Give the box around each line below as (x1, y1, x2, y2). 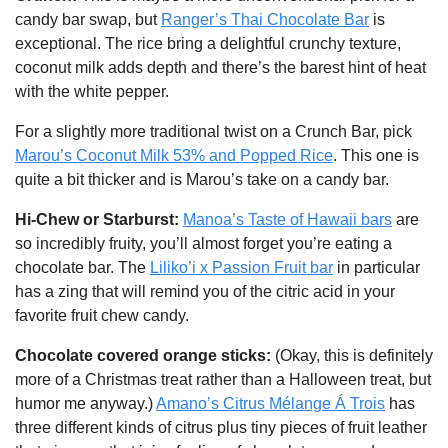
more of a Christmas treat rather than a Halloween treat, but (15, 370, 431, 388)
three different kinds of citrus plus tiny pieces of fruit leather (15, 418, 427, 436)
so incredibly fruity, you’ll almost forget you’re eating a (15, 234, 392, 252)
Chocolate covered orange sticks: (15, 346, 275, 364)
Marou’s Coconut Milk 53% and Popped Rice (15, 146, 333, 164)
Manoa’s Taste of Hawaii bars (183, 210, 392, 228)
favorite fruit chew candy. (15, 306, 189, 324)
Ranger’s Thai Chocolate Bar (161, 10, 369, 28)
